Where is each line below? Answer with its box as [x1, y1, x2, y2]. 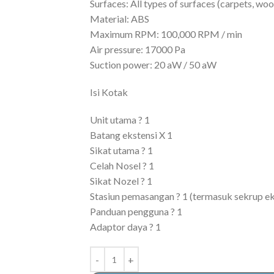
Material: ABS [89, 13, 149, 25]
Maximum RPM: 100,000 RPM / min [89, 28, 242, 40]
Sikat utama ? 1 [89, 144, 153, 157]
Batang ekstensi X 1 [89, 129, 172, 141]
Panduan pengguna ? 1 [89, 206, 182, 218]
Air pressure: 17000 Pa [89, 43, 185, 56]
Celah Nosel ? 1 [89, 160, 154, 172]
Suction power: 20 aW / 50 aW [89, 59, 217, 71]
